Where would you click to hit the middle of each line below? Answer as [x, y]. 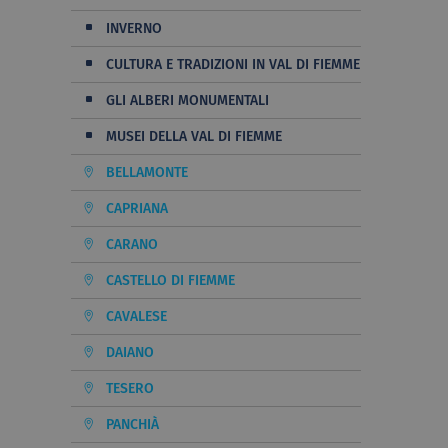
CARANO [132, 244]
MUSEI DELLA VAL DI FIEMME [194, 136]
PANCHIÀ [132, 424]
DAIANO [130, 352]
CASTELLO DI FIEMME [170, 280]
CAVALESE [136, 316]
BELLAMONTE [147, 172]
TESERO [130, 388]
